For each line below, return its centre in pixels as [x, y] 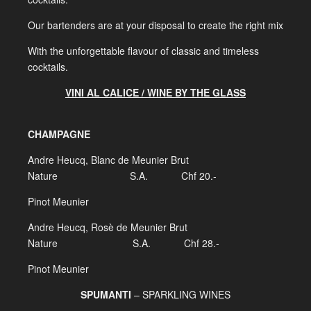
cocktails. [48, 67]
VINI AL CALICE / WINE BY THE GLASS [155, 92]
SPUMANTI [106, 294]
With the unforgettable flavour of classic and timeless [143, 51]
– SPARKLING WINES [181, 294]
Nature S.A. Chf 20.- [122, 176]
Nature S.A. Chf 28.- [124, 243]
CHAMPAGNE [59, 134]
